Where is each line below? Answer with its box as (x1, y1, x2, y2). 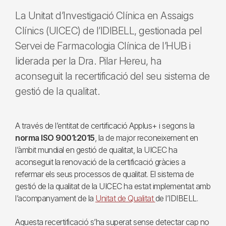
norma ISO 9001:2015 (15, 133, 95, 143)
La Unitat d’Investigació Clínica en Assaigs (15, 10, 194, 22)
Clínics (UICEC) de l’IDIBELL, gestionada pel (15, 25, 202, 37)
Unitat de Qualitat (95, 193, 155, 203)
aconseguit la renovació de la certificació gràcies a (15, 157, 185, 167)
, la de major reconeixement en (94, 133, 198, 143)
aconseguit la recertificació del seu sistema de (15, 70, 210, 82)
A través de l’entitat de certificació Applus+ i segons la (15, 121, 195, 131)
